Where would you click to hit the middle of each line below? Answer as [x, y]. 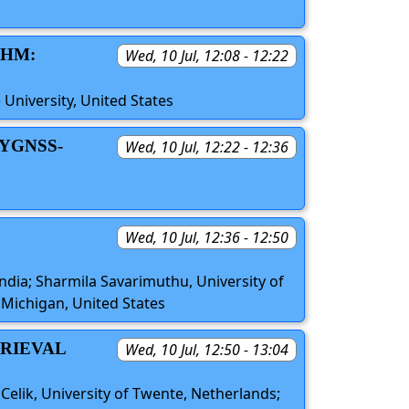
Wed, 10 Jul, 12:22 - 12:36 [207, 147]
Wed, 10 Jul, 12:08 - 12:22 [207, 56]
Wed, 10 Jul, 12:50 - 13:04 [207, 349]
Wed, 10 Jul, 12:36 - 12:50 [207, 237]
